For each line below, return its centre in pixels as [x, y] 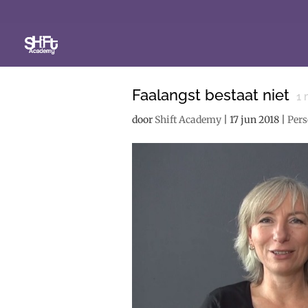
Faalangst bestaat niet [211, 95]
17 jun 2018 [254, 120]
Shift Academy [188, 120]
